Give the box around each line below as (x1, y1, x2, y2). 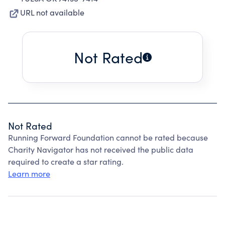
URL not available (20, 7, 84, 18)
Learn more (8, 168, 50, 179)
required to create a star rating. (8, 156, 124, 167)
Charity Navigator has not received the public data (8, 144, 193, 155)
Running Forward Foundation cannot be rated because (8, 132, 208, 143)
